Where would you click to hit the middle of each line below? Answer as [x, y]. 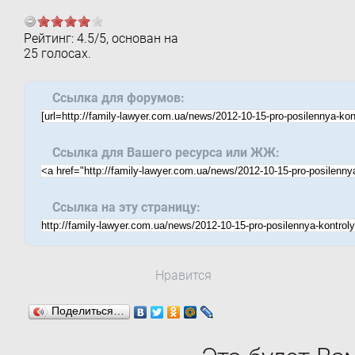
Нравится [183, 275]
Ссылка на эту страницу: [126, 207]
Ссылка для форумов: [118, 98]
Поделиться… [88, 311]
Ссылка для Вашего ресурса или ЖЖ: [166, 153]
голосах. [64, 53]
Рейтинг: [50, 38]
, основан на [142, 38]
